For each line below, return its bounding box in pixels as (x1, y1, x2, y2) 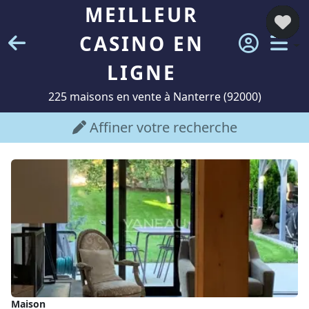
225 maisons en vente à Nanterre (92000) (48, 89, 261, 104)
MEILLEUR (85, 1, 199, 28)
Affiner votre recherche (86, 118, 237, 137)
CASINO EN (79, 30, 204, 57)
